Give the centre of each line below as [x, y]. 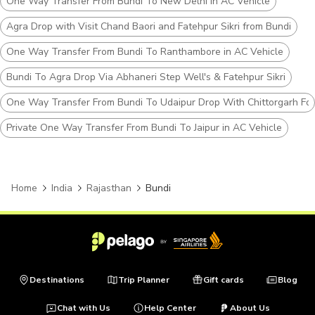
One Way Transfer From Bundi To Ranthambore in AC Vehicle [145, 51]
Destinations [57, 279]
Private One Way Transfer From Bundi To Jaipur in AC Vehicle [144, 127]
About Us [250, 308]
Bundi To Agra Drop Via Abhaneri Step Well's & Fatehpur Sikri [146, 77]
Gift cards [223, 279]
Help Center [170, 308]
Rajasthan [109, 188]
